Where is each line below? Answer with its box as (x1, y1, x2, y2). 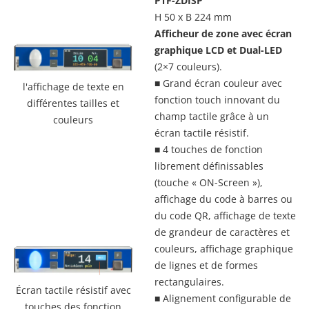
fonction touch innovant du (154, 93, 280, 107)
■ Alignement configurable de (154, 292, 291, 306)
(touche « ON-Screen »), (154, 176, 263, 190)
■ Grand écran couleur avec (154, 77, 282, 90)
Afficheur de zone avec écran (154, 27, 292, 41)
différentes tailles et (27, 96, 119, 110)
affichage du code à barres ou (154, 192, 292, 206)
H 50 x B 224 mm (154, 10, 232, 24)
